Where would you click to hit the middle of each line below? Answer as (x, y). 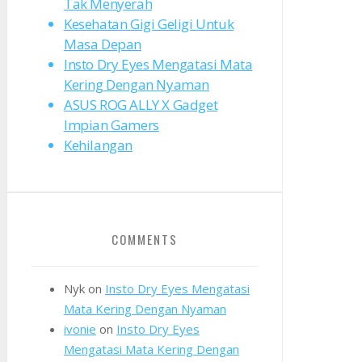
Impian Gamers (112, 125)
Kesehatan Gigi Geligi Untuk (149, 24)
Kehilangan (98, 145)
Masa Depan (103, 44)
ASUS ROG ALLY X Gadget (141, 105)
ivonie (80, 329)
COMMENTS (145, 240)
